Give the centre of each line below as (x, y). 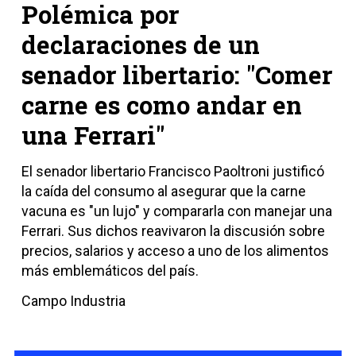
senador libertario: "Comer (177, 75)
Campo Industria (74, 301)
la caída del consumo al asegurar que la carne (164, 191)
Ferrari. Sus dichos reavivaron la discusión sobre (173, 230)
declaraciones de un (141, 44)
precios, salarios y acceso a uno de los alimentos (175, 250)
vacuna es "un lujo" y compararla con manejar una (177, 211)
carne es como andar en (162, 105)
